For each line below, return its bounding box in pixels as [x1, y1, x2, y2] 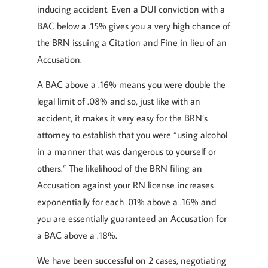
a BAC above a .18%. [37, 229, 117, 241]
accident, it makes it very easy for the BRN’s [37, 112, 208, 124]
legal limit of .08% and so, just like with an [37, 95, 200, 107]
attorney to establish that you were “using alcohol [37, 129, 227, 141]
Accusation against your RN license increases [37, 179, 214, 191]
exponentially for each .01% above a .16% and [37, 196, 216, 208]
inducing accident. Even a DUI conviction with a [37, 3, 225, 15]
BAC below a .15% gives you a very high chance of [37, 20, 230, 32]
